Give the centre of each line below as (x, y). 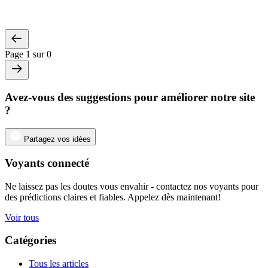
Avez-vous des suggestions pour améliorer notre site (130, 97)
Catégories (31, 240)
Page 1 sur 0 (28, 54)
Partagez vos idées (57, 139)
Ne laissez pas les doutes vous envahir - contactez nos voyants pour (132, 186)
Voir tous (22, 217)
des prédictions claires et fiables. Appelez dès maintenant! (113, 197)
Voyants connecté (47, 163)
